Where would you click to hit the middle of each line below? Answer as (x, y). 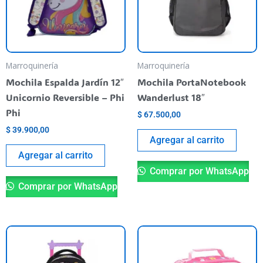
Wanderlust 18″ (171, 97)
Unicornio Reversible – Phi (65, 97)
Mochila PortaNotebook (192, 82)
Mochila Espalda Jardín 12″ (65, 82)
